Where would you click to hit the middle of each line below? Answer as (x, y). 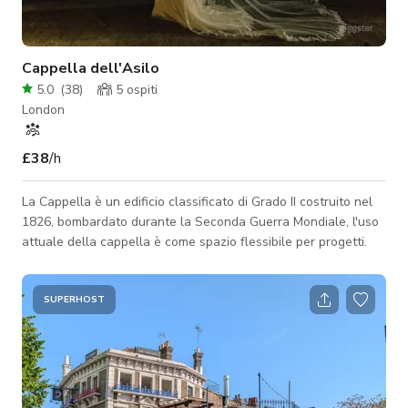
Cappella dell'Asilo (91, 68)
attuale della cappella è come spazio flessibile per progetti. (194, 241)
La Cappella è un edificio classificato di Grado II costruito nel (197, 201)
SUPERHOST (74, 299)
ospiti (140, 89)
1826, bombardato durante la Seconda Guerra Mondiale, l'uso (200, 221)
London (43, 109)
